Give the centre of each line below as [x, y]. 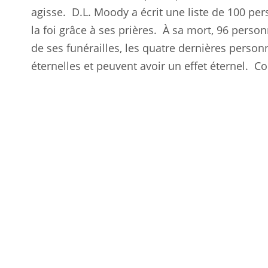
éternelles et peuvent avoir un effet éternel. [140, 66]
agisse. [48, 12]
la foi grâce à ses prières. [94, 30]
